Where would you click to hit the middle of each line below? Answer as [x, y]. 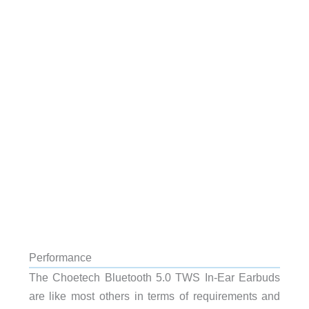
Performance [60, 257]
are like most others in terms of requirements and [154, 296]
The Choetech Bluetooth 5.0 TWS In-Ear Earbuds [154, 277]
